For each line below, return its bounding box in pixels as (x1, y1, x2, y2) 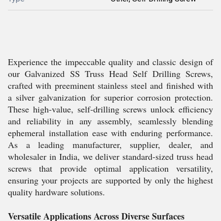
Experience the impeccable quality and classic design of (8, 56, 213, 68)
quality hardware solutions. (8, 186, 105, 198)
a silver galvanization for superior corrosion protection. (8, 91, 213, 103)
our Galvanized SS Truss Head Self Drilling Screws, (8, 68, 213, 79)
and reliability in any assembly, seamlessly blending (8, 115, 213, 127)
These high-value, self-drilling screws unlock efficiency (8, 103, 213, 115)
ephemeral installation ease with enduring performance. (8, 127, 213, 139)
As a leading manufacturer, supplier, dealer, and (8, 139, 213, 150)
